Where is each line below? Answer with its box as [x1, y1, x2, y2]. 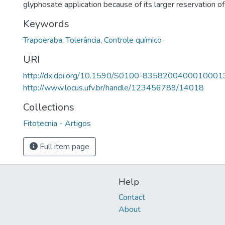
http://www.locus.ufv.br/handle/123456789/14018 [23, 82, 204, 93]
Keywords [23, 17, 69, 31]
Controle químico [104, 35, 162, 46]
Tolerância [66, 35, 100, 46]
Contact [119, 192, 145, 203]
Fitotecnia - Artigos [23, 118, 91, 129]
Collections [23, 100, 74, 114]
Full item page [38, 141, 89, 152]
